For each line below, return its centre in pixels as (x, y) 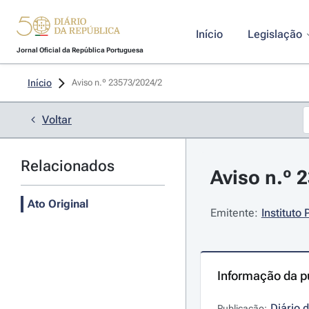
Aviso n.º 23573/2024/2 (118, 82)
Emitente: (234, 213)
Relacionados (68, 166)
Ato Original (58, 204)
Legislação (275, 34)
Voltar (57, 120)
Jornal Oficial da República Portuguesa (80, 50)
